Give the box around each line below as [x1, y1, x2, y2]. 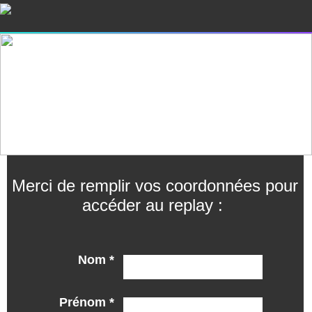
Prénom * [58, 295, 114, 309]
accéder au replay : [82, 196, 228, 214]
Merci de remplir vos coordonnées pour [12, 176, 299, 195]
